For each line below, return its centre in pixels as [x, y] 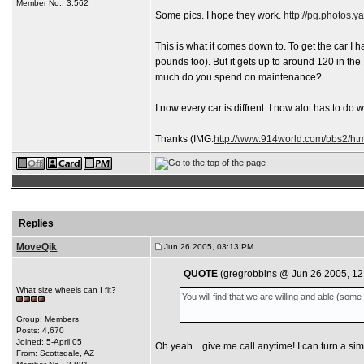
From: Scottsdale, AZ [56, 353]
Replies [37, 223]
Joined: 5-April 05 [50, 342]
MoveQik [37, 247]
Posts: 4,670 [41, 330]
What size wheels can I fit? [67, 290]
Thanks [173, 139]
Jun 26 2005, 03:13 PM [208, 247]
